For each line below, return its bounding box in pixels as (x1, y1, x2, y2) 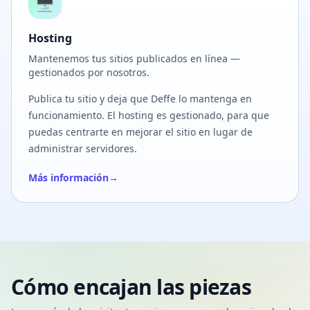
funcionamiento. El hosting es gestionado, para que (28, 109, 269, 122)
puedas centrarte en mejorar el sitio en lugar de (28, 125, 253, 138)
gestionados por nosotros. (28, 66, 149, 79)
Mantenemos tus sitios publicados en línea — (28, 52, 240, 65)
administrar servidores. (28, 142, 137, 155)
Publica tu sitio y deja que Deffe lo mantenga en (28, 92, 252, 105)
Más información (28, 171, 109, 184)
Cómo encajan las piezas (11, 273, 251, 301)
